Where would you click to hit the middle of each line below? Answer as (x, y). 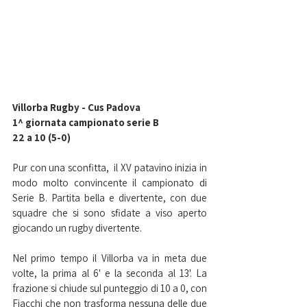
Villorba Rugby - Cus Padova (76, 108)
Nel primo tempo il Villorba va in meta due (110, 258)
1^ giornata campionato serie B (86, 123)
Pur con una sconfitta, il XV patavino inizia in (110, 168)
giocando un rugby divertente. (77, 228)
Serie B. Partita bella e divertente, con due (110, 198)
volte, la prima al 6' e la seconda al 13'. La (110, 273)
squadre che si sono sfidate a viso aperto (110, 213)
